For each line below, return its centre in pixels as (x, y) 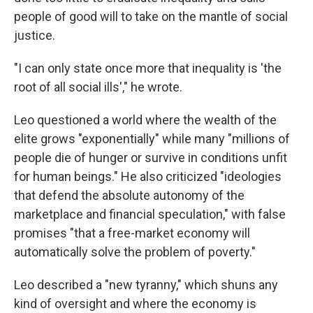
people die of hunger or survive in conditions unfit (151, 158)
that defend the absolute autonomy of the (129, 195)
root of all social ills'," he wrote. (98, 87)
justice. (35, 35)
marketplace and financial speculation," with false (150, 214)
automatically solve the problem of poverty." (135, 252)
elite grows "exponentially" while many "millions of (152, 139)
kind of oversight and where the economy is (135, 304)
